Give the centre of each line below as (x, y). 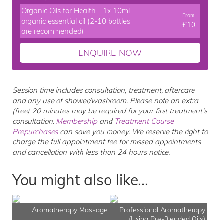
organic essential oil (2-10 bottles (76, 21)
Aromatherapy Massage (70, 210)
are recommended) (53, 31)
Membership (77, 121)
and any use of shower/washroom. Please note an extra (105, 100)
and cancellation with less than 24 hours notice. (91, 152)
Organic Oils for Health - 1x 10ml (75, 11)
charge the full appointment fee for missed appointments (107, 142)
